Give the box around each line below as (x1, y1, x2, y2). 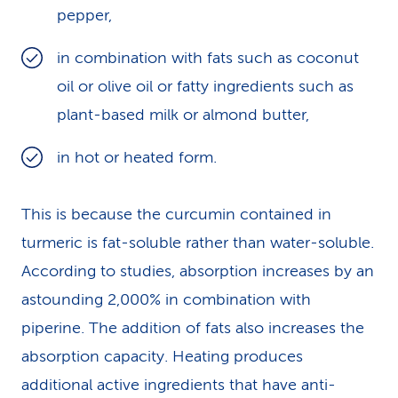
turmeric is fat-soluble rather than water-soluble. (21, 234, 374, 251)
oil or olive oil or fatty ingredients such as (57, 77, 354, 95)
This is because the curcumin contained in (21, 205, 331, 223)
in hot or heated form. (57, 148, 217, 166)
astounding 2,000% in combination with (21, 291, 311, 308)
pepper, (57, 6, 112, 24)
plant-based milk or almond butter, (57, 106, 309, 123)
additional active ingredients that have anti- (21, 376, 336, 394)
